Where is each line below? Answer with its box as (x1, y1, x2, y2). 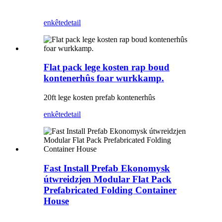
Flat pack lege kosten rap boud (44, 62, 169, 73)
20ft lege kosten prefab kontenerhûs (44, 93, 155, 102)
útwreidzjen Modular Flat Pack (44, 173, 171, 184)
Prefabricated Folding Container (44, 184, 176, 195)
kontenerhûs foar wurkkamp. (44, 73, 164, 84)
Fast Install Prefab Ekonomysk (44, 163, 170, 173)
